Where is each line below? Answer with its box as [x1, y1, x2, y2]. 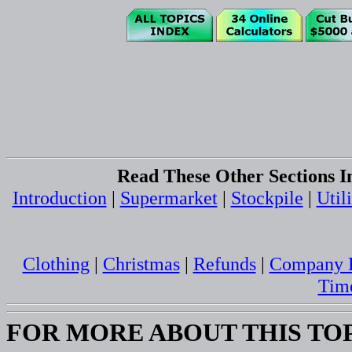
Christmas [102, 252, 180, 274]
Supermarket [119, 186, 218, 208]
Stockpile [230, 186, 303, 208]
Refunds [192, 252, 256, 274]
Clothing [22, 252, 90, 274]
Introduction [12, 186, 107, 208]
